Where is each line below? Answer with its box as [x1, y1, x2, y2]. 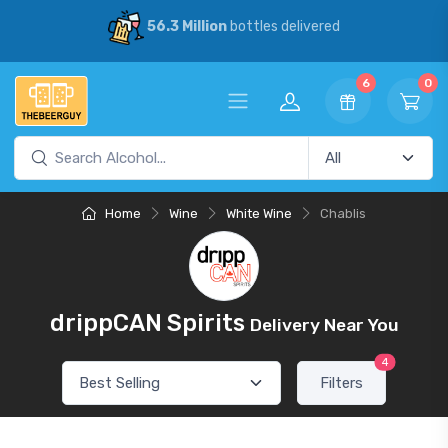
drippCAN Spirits [49, 309, 250, 337]
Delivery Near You [249, 315, 399, 335]
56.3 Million [146, 18, 227, 36]
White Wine [226, 206, 292, 221]
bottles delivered [226, 18, 340, 36]
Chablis [320, 206, 366, 221]
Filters [320, 374, 363, 392]
